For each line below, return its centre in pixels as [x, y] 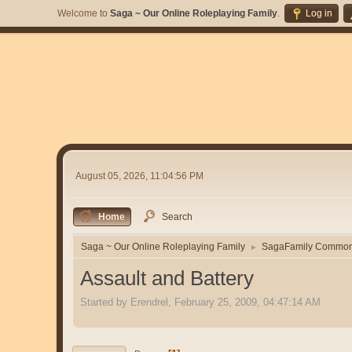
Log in [319, 13]
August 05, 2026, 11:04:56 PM [139, 176]
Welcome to [84, 13]
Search [177, 217]
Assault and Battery [167, 278]
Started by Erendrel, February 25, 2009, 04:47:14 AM [200, 302]
